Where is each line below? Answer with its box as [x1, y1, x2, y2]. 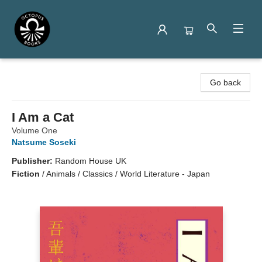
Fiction [12, 169, 40, 178]
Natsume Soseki [12, 137, 76, 147]
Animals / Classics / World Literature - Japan [46, 169, 210, 178]
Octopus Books [9, 65, 65, 74]
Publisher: [12, 156, 55, 166]
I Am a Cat [12, 110, 74, 125]
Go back [210, 78, 241, 87]
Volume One [12, 126, 57, 135]
